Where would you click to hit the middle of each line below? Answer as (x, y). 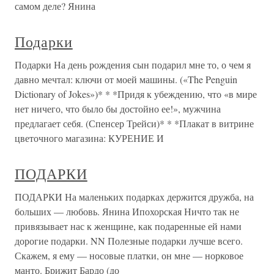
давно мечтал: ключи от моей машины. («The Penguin (126, 79)
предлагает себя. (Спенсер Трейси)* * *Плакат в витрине (134, 123)
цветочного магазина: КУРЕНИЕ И (89, 138)
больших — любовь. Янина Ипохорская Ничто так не (127, 211)
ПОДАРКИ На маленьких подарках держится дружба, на (134, 197)
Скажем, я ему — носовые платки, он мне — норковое (129, 255)
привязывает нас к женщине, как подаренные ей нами (128, 226)
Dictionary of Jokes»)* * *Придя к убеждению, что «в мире (136, 94)
